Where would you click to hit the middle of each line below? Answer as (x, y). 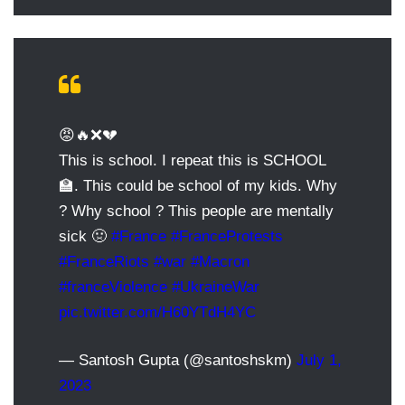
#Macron (220, 261)
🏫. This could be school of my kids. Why (198, 185)
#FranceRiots (104, 261)
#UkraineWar (216, 287)
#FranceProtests (227, 236)
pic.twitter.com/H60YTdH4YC (157, 312)
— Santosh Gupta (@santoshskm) (178, 360)
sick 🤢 (85, 236)
